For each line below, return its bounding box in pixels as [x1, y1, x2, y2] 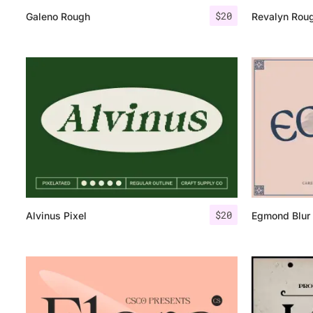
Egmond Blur [251, 210, 310, 222]
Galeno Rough [26, 10, 90, 22]
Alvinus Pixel [26, 210, 87, 222]
